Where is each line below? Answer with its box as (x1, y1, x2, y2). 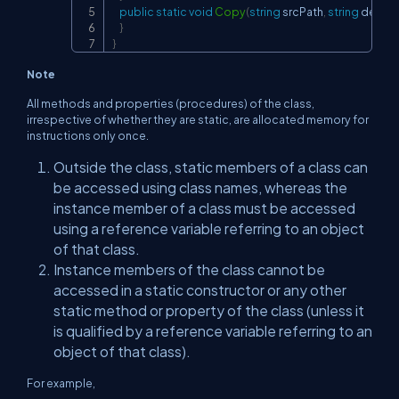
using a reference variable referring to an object (53, 220, 364, 237)
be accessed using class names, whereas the (53, 179, 347, 196)
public (119, 4, 154, 19)
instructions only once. (27, 128, 151, 142)
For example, (27, 376, 95, 390)
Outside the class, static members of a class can (53, 159, 368, 175)
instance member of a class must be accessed (53, 199, 355, 216)
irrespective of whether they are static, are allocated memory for (27, 112, 369, 126)
